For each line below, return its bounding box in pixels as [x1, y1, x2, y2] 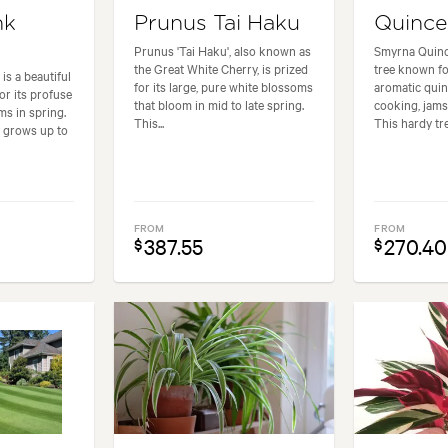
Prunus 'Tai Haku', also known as [133, 40, 311, 59]
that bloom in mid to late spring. [133, 94, 304, 113]
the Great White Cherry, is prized [133, 58, 308, 77]
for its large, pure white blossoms [133, 76, 313, 95]
